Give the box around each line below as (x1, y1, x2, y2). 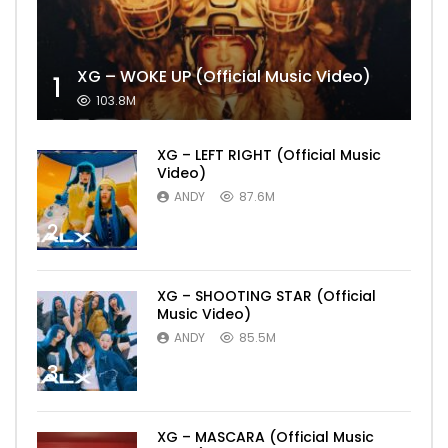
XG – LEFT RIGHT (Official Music (157, 145, 381, 166)
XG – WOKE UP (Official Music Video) (77, 65, 371, 89)
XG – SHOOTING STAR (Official (157, 286, 376, 307)
